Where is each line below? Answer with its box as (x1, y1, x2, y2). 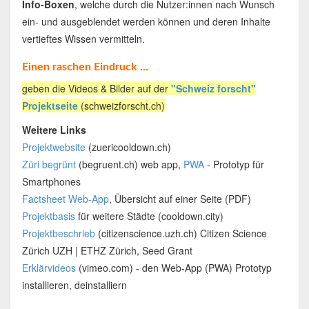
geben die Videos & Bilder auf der (21, 81, 171, 96)
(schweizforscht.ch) (77, 99, 165, 113)
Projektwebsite (21, 140, 86, 154)
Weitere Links (21, 123, 86, 137)
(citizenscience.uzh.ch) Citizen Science (94, 226, 267, 241)
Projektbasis (21, 209, 75, 223)
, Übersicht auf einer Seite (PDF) (108, 192, 251, 206)
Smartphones (21, 175, 81, 189)
